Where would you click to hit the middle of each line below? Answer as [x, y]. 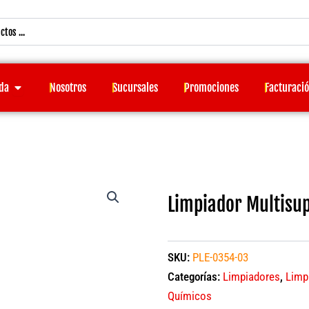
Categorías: [195, 276]
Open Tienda [38, 84]
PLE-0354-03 [220, 257]
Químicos [189, 296]
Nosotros [68, 88]
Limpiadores [251, 276]
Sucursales [136, 88]
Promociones [212, 88]
